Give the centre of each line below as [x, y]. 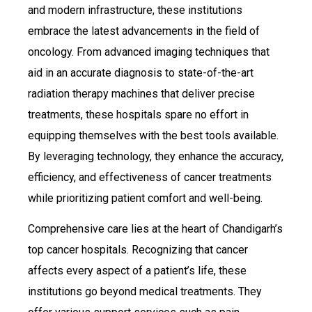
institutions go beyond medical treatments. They [145, 292]
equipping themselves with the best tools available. [153, 135]
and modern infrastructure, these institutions [135, 10]
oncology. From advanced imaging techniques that [149, 52]
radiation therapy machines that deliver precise [141, 93]
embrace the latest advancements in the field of [144, 31]
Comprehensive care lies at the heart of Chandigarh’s [155, 229]
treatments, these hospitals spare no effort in [138, 114]
